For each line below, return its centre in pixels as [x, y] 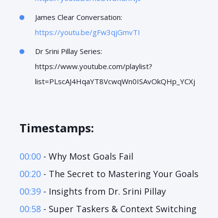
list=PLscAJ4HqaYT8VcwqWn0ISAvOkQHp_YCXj [115, 81]
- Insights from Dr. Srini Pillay [103, 191]
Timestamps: [57, 127]
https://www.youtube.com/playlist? [94, 66]
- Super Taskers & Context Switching [119, 209]
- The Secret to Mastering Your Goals [120, 173]
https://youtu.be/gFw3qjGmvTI [88, 32]
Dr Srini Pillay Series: [69, 51]
